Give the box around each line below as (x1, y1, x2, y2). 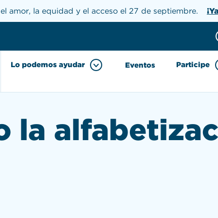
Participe (176, 60, 210, 69)
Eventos (125, 61, 155, 70)
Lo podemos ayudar (11, 60, 85, 69)
